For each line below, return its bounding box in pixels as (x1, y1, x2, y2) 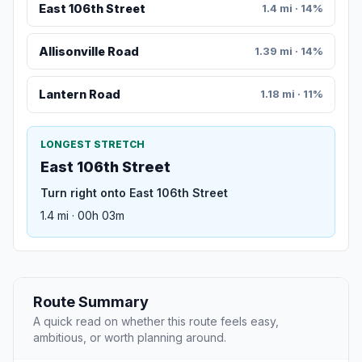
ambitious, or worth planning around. (33, 330, 226, 344)
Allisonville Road (38, 44, 139, 59)
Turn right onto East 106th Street (40, 185, 228, 200)
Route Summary (33, 293, 149, 310)
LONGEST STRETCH (40, 137, 145, 150)
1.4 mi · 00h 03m (40, 208, 124, 222)
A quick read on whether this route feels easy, (33, 314, 279, 328)
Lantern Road (38, 87, 120, 102)
